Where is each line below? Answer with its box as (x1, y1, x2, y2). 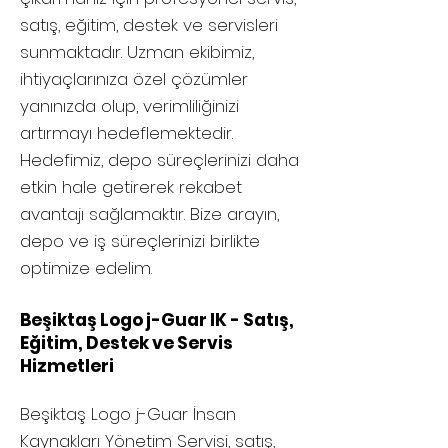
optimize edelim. (20, 256, 152, 280)
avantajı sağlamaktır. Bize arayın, (20, 202, 279, 226)
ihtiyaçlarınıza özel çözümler (20, 67, 248, 91)
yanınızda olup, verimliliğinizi (20, 94, 239, 118)
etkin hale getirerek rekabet (20, 175, 242, 199)
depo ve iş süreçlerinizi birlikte (20, 229, 260, 253)
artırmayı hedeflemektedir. (20, 121, 233, 145)
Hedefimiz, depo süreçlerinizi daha (20, 148, 299, 172)
